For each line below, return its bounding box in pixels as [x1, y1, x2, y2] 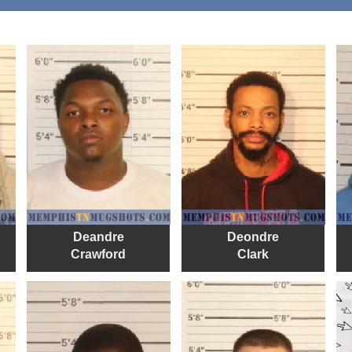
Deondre [226, 229, 279, 244]
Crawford [71, 247, 126, 261]
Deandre [72, 229, 124, 244]
